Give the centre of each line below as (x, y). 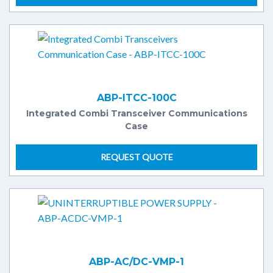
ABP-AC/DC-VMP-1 (136, 261)
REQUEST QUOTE (136, 157)
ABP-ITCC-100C (136, 97)
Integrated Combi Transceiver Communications (136, 113)
